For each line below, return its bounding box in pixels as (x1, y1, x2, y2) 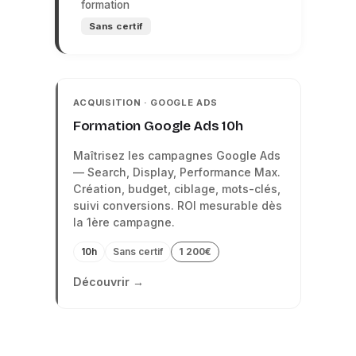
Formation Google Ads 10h (72, 118, 243, 134)
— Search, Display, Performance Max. (72, 165, 281, 179)
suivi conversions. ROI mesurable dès (72, 199, 282, 212)
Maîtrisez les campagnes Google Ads (72, 149, 281, 162)
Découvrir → (72, 275, 144, 288)
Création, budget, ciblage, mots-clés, (72, 182, 281, 195)
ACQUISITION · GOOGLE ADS (72, 97, 218, 108)
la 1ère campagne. (72, 215, 175, 229)
